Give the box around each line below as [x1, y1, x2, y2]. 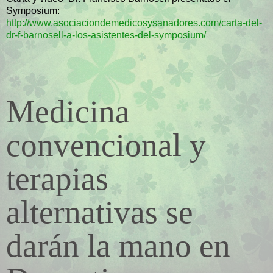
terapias [6, 161, 108, 197]
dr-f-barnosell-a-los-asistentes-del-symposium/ [6, 29, 206, 40]
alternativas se [6, 194, 193, 230]
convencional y [6, 127, 206, 163]
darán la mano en [6, 228, 230, 264]
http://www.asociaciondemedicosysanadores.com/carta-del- [6, 17, 262, 28]
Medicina [6, 94, 130, 130]
